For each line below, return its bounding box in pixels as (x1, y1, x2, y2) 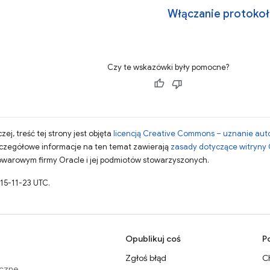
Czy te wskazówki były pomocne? (107, 62, 229, 72)
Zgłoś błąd (125, 253, 166, 263)
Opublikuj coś (125, 233, 181, 244)
